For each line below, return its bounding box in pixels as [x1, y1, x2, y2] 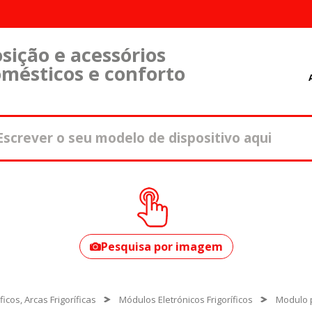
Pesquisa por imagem [100, 238, 223, 254]
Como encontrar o [88, 171, 219, 191]
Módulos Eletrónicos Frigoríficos [119, 292, 253, 306]
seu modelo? [88, 190, 178, 210]
